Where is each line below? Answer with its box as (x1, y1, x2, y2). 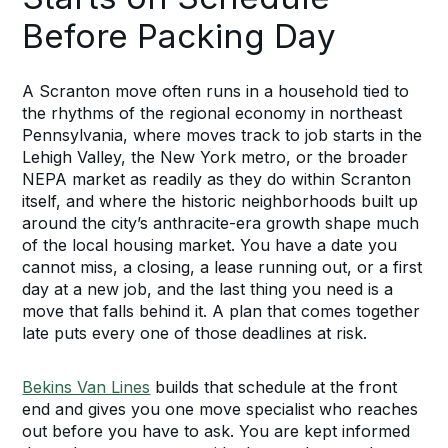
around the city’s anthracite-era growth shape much (22, 213, 420, 233)
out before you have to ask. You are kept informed (22, 421, 411, 441)
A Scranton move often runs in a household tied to (22, 81, 410, 101)
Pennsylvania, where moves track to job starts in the (22, 125, 423, 145)
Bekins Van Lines (22, 377, 151, 397)
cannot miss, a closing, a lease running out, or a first (22, 257, 423, 277)
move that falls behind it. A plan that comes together (22, 301, 421, 321)
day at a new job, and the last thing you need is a (22, 279, 394, 299)
